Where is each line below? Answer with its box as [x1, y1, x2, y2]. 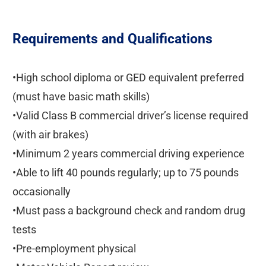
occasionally [12, 185, 71, 198]
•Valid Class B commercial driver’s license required [12, 109, 248, 122]
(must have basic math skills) [12, 90, 150, 103]
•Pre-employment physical [12, 242, 136, 255]
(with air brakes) [12, 128, 88, 141]
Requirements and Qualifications [12, 30, 213, 47]
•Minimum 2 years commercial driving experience [12, 147, 245, 160]
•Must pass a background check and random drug [12, 204, 245, 217]
